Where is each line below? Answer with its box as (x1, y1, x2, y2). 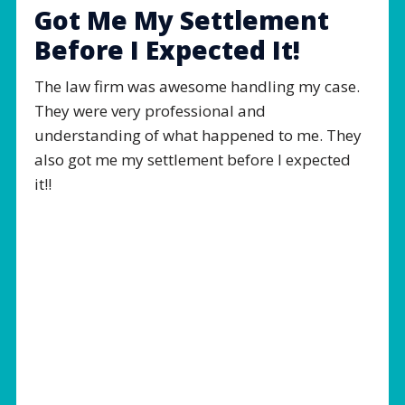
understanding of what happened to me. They (34, 125, 362, 146)
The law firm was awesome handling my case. (34, 76, 360, 98)
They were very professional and (34, 100, 266, 122)
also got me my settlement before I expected (34, 149, 351, 171)
